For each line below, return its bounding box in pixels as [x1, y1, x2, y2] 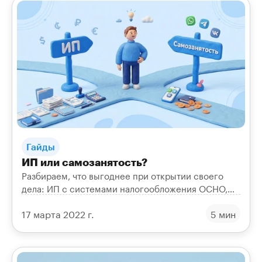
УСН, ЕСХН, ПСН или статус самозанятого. [22, 193, 203, 208]
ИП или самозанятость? [22, 155, 147, 168]
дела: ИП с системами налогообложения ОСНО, [22, 180, 227, 195]
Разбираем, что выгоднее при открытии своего [22, 167, 223, 182]
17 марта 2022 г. [22, 205, 94, 220]
